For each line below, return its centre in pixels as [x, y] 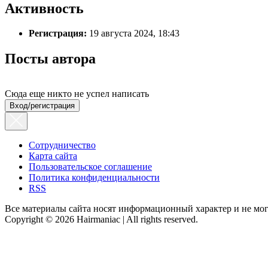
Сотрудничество [62, 145]
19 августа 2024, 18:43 [133, 33]
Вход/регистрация [42, 106]
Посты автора [50, 59]
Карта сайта [53, 156]
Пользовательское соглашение [90, 167]
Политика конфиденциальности [94, 178]
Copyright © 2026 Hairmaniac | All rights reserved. [101, 220]
